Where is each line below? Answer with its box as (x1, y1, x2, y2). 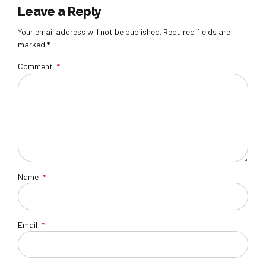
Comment (18, 61, 53, 72)
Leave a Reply (18, 3, 102, 19)
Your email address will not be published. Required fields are (18, 27, 230, 37)
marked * (18, 39, 50, 50)
